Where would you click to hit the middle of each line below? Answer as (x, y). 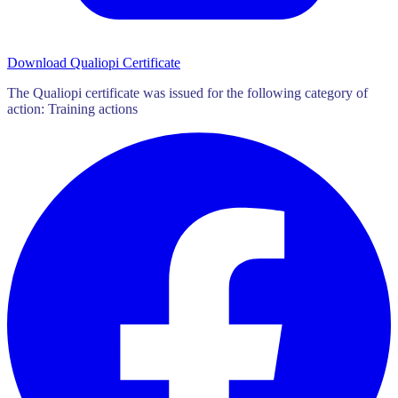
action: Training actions (72, 108)
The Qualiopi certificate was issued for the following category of (187, 92)
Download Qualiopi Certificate (94, 62)
